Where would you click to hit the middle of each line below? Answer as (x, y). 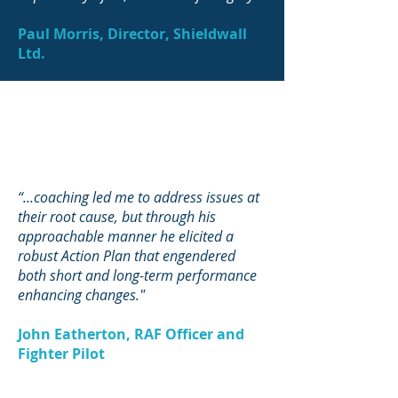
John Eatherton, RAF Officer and (131, 334)
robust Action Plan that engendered (127, 256)
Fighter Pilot (61, 354)
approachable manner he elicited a (126, 236)
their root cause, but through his (117, 217)
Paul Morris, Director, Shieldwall (132, 34)
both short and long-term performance (137, 275)
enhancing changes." (81, 295)
